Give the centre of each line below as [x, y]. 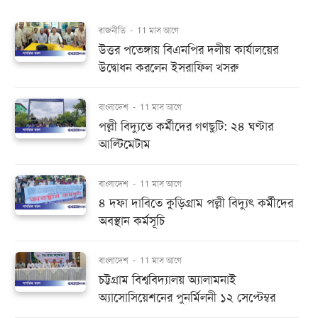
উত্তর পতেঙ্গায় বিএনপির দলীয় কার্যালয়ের [188, 50]
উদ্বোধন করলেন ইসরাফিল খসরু [169, 68]
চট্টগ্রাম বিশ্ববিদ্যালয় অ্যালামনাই [168, 280]
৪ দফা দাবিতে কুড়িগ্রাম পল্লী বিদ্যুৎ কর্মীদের [196, 203]
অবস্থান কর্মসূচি [132, 221]
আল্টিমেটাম [125, 144]
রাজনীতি [113, 31]
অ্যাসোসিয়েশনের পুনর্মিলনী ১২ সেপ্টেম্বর [187, 298]
